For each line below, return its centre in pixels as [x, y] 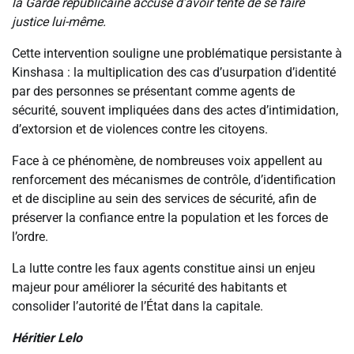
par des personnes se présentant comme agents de [153, 91]
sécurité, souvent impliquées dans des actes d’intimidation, [175, 110]
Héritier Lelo [47, 337]
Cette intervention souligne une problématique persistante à [177, 53]
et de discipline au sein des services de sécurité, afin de [164, 198]
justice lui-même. [59, 21]
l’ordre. [30, 236]
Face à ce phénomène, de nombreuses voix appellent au [167, 160]
